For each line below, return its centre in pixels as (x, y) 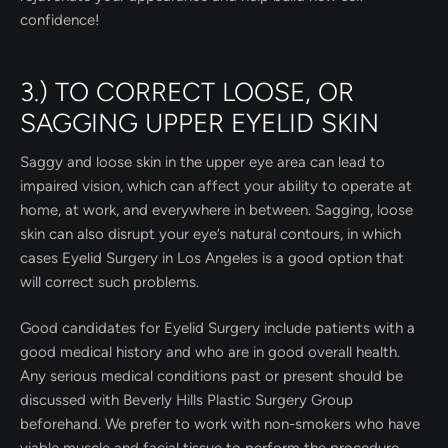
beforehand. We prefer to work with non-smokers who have (220, 424)
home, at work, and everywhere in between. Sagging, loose (216, 209)
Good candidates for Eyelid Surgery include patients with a (217, 328)
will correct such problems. (109, 281)
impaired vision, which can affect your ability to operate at (216, 185)
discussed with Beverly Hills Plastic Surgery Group (186, 400)
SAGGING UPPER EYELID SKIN (199, 122)
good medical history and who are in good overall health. (210, 352)
